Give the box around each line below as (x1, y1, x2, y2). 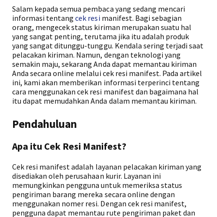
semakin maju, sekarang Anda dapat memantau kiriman (12, 59, 197, 69)
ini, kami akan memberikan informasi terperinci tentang (12, 77, 200, 87)
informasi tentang (12, 13, 76, 23)
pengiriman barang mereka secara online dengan (12, 189, 175, 199)
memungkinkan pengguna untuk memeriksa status (12, 180, 182, 190)
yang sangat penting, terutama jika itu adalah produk (12, 31, 189, 41)
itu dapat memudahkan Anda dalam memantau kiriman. (12, 96, 197, 106)
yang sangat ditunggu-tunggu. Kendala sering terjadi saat (12, 41, 204, 50)
